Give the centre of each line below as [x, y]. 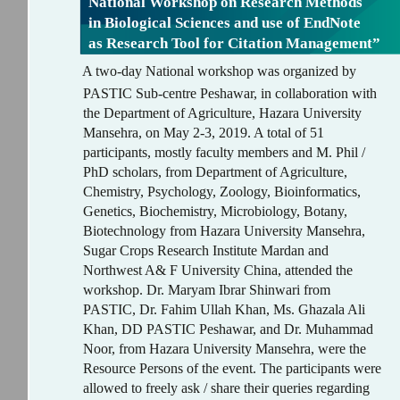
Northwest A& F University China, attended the [218, 270]
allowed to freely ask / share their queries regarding [226, 388]
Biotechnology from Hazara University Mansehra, [224, 231]
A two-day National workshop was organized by [219, 71]
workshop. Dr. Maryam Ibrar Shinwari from [207, 290]
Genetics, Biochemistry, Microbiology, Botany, [215, 211]
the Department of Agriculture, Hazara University [222, 113]
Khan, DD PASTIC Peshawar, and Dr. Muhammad [228, 329]
